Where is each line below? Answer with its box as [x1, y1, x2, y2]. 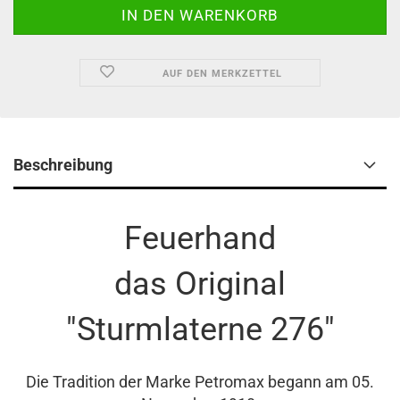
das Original [114, 265, 286, 303]
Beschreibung [13, 155, 112, 174]
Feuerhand [124, 220, 276, 257]
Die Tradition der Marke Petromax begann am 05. [26, 372, 374, 391]
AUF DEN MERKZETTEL [162, 68, 282, 79]
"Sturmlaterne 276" [65, 311, 335, 348]
